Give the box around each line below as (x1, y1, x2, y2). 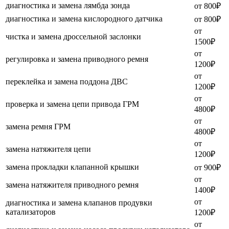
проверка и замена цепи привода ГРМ (6, 100, 139, 109)
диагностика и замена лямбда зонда (6, 1, 130, 10)
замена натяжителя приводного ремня (6, 180, 139, 190)
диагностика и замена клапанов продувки (6, 198, 152, 208)
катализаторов (6, 208, 56, 217)
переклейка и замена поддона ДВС (6, 77, 128, 86)
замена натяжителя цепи (6, 145, 91, 154)
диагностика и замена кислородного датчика (6, 14, 163, 24)
